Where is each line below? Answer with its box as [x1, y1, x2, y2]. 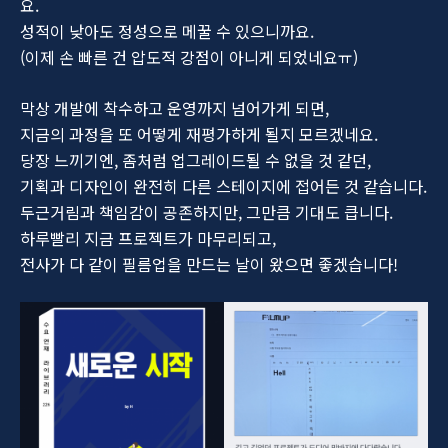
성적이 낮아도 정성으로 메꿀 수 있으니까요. [20, 18, 314, 43]
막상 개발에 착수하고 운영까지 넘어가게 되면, [20, 95, 329, 120]
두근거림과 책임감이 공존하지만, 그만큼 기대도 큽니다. [20, 199, 393, 224]
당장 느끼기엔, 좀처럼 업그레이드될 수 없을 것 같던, [20, 147, 371, 172]
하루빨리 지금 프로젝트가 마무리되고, [20, 225, 276, 250]
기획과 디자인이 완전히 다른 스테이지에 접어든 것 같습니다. [20, 173, 427, 198]
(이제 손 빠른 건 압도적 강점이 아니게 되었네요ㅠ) [20, 44, 358, 69]
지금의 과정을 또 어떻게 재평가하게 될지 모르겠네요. [20, 121, 378, 146]
